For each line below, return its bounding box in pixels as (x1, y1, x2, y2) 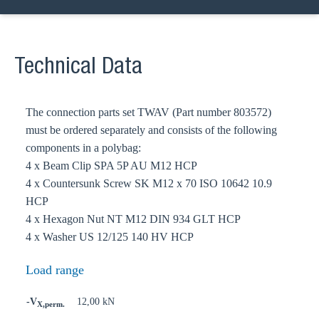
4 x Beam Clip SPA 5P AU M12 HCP (26, 159, 197, 172)
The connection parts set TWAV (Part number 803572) (26, 106, 271, 118)
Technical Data (14, 57, 142, 80)
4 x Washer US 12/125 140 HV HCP (26, 231, 194, 243)
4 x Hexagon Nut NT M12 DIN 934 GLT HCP (26, 213, 241, 225)
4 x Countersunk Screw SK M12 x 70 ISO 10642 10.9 (26, 177, 272, 189)
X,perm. (37, 300, 65, 308)
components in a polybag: (26, 142, 141, 154)
